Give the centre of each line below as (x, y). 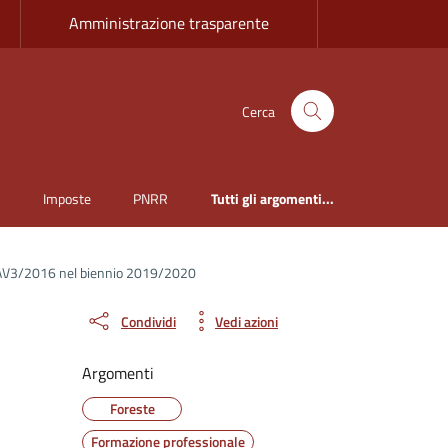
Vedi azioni (246, 321)
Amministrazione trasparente (169, 23)
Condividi (148, 321)
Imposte (66, 199)
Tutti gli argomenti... (272, 199)
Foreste (132, 409)
